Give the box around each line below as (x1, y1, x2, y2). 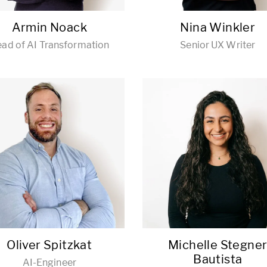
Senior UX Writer (180, 39, 256, 51)
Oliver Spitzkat (7, 238, 92, 252)
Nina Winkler (180, 20, 256, 35)
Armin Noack (11, 20, 87, 35)
